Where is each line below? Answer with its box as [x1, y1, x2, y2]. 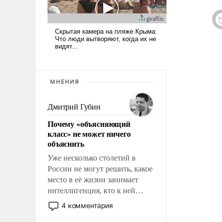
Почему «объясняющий [48, 117, 130, 129]
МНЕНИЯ [50, 78, 79, 85]
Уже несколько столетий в [48, 153, 136, 162]
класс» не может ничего [48, 127, 131, 139]
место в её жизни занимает [48, 175, 138, 184]
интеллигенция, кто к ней [48, 186, 135, 195]
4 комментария [61, 201, 113, 210]
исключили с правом [48, 208, 118, 217]
